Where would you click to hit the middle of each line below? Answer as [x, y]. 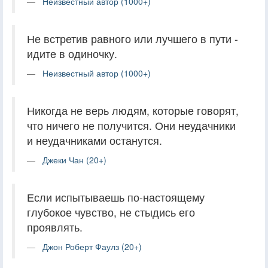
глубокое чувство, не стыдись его [111, 212]
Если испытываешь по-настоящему [116, 197]
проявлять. [55, 227]
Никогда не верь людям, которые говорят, [133, 110]
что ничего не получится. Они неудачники [131, 125]
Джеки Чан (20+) [74, 159]
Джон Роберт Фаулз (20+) [92, 246]
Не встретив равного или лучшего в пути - [133, 38]
